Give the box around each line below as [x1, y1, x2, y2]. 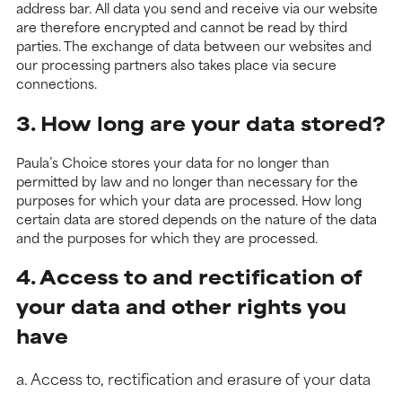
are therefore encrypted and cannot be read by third [16, 16, 347, 38]
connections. [16, 73, 97, 94]
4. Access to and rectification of [16, 261, 362, 292]
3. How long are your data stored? [16, 107, 386, 137]
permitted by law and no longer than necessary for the [16, 170, 358, 191]
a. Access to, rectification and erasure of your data [16, 366, 371, 390]
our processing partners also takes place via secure [16, 54, 336, 75]
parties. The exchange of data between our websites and [16, 35, 371, 57]
